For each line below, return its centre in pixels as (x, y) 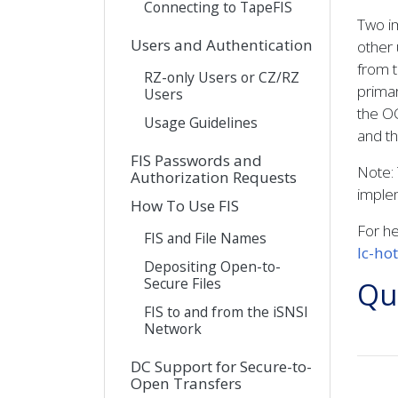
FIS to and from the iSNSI (226, 311)
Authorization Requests (214, 177)
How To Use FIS (185, 205)
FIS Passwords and (196, 160)
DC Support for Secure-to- (221, 366)
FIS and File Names (205, 238)
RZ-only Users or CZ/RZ (222, 77)
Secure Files (183, 283)
